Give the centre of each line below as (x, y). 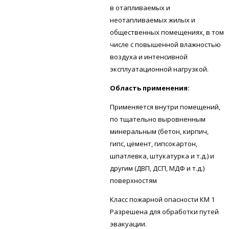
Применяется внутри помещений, (165, 107)
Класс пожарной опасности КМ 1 (163, 199)
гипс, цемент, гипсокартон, (154, 143)
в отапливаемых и (140, 7)
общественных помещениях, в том (167, 32)
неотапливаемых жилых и (153, 20)
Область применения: (150, 88)
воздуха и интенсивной (149, 56)
